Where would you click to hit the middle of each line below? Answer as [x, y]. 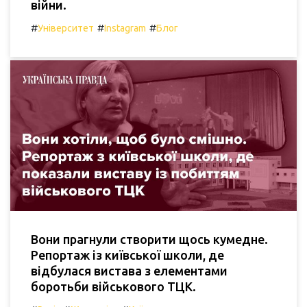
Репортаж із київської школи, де [127, 255]
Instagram [125, 28]
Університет [66, 28]
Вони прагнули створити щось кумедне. [149, 239]
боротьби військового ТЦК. [113, 286]
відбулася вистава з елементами [129, 270]
